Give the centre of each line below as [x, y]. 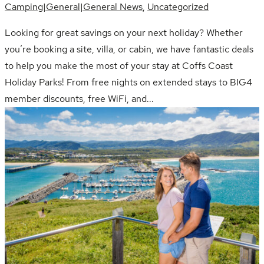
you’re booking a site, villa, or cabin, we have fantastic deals [129, 49]
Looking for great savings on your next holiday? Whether [124, 32]
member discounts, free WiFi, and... [79, 98]
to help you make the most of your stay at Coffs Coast [119, 65]
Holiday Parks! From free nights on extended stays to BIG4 [128, 82]
